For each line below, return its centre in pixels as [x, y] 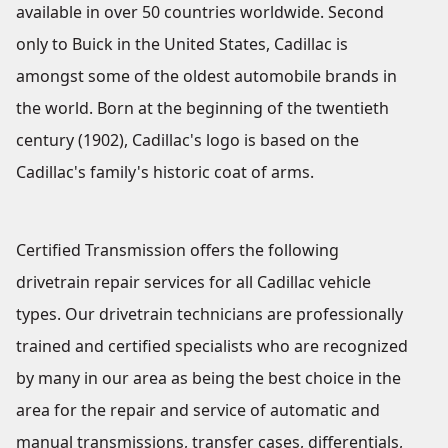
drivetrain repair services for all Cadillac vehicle [193, 282]
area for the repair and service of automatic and [198, 410]
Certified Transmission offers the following [177, 250]
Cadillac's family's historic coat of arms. [165, 172]
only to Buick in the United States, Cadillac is [182, 44]
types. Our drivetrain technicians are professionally [209, 314]
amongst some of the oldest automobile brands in [206, 76]
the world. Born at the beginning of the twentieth [202, 108]
